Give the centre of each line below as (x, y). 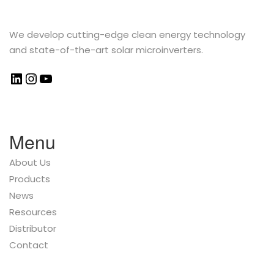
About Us (30, 162)
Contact (29, 245)
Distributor (33, 228)
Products (30, 179)
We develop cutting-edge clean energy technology (127, 34)
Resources (33, 212)
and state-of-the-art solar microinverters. (106, 50)
